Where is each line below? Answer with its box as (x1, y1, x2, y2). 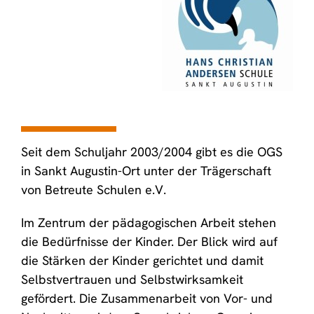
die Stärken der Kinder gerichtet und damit (21, 252, 264, 268)
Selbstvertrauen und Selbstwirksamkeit (21, 271, 243, 287)
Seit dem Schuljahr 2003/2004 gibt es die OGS (21, 144, 282, 160)
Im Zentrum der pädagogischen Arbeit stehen (21, 214, 276, 231)
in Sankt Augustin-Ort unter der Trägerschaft (21, 163, 271, 179)
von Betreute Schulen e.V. (21, 182, 173, 198)
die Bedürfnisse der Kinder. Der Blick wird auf (21, 233, 278, 250)
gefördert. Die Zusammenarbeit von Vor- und (21, 290, 273, 306)
